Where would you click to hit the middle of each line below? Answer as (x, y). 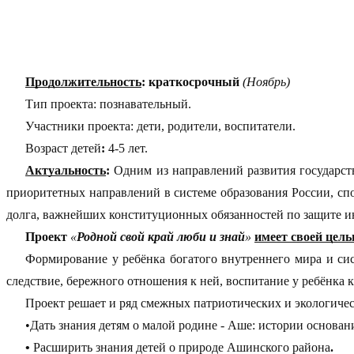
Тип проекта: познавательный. (108, 104)
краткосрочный (196, 81)
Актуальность (66, 170)
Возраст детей (63, 148)
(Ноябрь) (266, 81)
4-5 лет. (126, 148)
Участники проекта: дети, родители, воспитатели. (160, 126)
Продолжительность (83, 81)
